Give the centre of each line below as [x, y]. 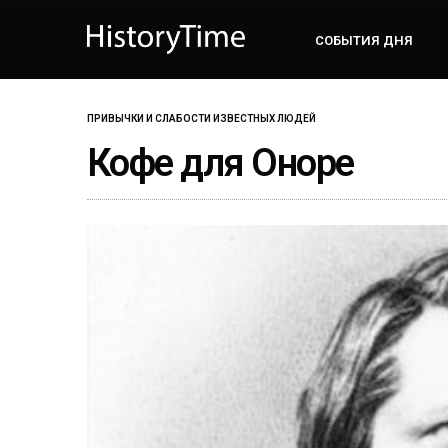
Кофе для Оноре [220, 162]
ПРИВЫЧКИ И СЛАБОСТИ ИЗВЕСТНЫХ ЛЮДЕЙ [201, 118]
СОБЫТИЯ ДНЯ [364, 40]
